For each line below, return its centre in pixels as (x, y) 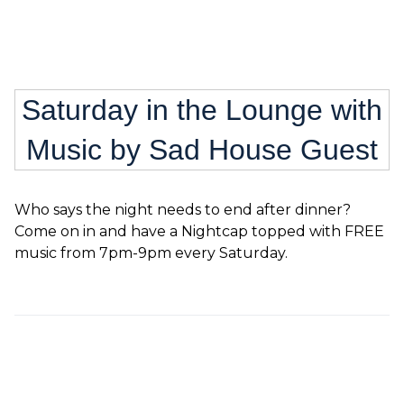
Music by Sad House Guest (202, 150)
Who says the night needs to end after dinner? (183, 210)
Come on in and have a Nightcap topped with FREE (199, 231)
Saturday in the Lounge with (202, 110)
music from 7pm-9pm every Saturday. (151, 253)
